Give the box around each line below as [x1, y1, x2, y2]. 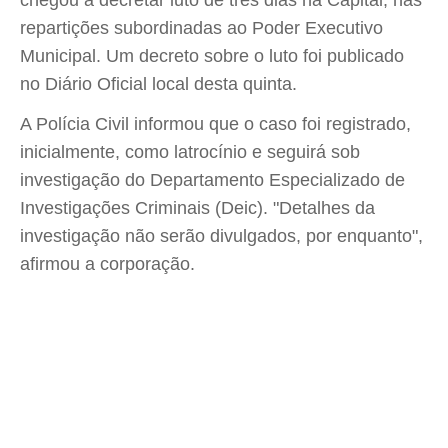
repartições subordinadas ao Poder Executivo [20, 17, 383, 38]
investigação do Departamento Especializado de [20, 169, 405, 190]
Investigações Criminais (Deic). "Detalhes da [20, 197, 375, 218]
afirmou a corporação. [20, 253, 195, 274]
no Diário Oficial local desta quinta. [20, 73, 297, 94]
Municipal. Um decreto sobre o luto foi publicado [20, 45, 404, 66]
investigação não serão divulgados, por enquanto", [20, 225, 423, 246]
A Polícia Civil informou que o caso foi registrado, [20, 113, 411, 134]
